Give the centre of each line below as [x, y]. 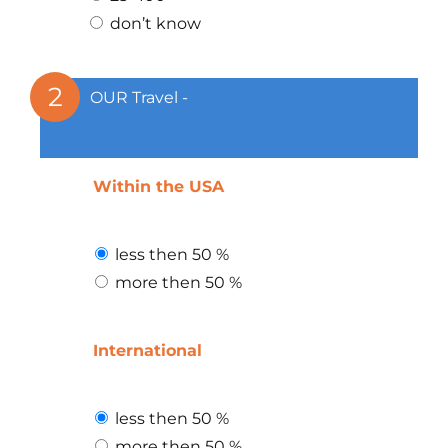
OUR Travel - [139, 97]
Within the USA [158, 186]
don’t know [155, 23]
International [147, 350]
